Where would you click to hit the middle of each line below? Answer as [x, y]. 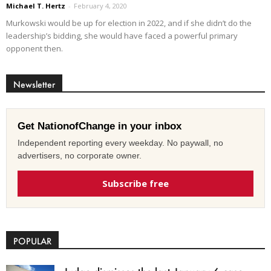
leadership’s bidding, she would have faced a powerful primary [122, 35]
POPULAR [32, 241]
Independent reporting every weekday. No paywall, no [120, 142]
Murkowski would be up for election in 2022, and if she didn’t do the [129, 23]
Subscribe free [135, 183]
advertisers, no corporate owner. [80, 155]
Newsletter [34, 84]
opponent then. [34, 48]
